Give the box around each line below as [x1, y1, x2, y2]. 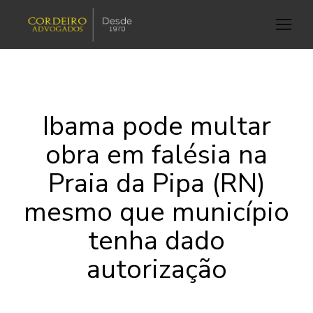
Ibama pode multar [42, 108, 271, 144]
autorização [86, 252, 227, 287]
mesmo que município [24, 194, 289, 230]
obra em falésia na [45, 137, 268, 173]
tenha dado [88, 223, 225, 259]
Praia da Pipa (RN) [48, 166, 265, 201]
